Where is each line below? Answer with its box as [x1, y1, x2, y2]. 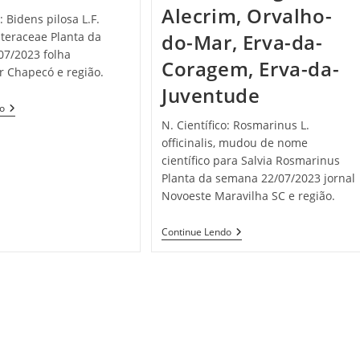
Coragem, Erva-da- [162, 55, 340, 83]
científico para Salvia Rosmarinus [162, 153, 341, 169]
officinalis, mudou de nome [162, 135, 309, 151]
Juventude [162, 82, 260, 109]
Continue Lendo [162, 225, 232, 239]
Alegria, [231, 237, 272, 253]
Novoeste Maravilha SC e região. [162, 188, 336, 204]
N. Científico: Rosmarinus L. [162, 117, 310, 133]
